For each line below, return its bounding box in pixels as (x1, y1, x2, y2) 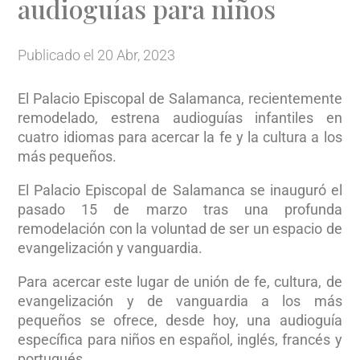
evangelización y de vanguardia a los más (18, 292, 342, 309)
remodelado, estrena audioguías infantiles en (18, 108, 342, 126)
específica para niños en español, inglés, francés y (18, 330, 342, 348)
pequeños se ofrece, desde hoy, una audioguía (18, 311, 342, 329)
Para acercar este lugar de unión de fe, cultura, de (18, 272, 342, 290)
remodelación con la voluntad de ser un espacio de (18, 219, 342, 237)
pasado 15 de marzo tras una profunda (18, 200, 342, 218)
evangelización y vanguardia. (18, 239, 203, 256)
